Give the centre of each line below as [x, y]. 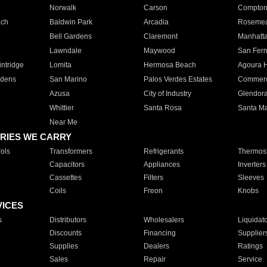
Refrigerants [163, 151]
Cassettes [65, 178]
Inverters [252, 164]
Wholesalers [164, 220]
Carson [155, 8]
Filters [153, 178]
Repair [154, 259]
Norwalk [63, 8]
